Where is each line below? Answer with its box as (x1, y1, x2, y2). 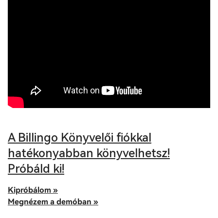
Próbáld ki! (8, 162, 64, 176)
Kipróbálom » (8, 185, 58, 195)
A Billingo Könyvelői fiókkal (8, 131, 151, 145)
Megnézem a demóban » (8, 197, 98, 206)
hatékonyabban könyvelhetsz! (8, 146, 170, 160)
